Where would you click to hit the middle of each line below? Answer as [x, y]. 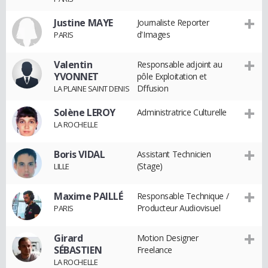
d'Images [153, 34]
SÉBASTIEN [78, 250]
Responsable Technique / [183, 196]
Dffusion [153, 88]
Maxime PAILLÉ [89, 196]
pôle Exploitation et [172, 76]
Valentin [73, 65]
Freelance [155, 250]
